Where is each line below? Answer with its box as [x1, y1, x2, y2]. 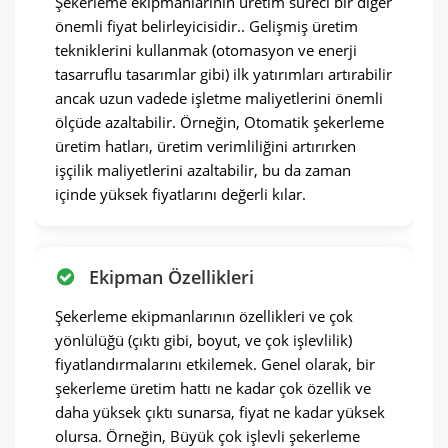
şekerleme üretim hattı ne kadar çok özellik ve [55, 378, 371, 398]
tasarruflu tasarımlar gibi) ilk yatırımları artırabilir [55, 64, 392, 84]
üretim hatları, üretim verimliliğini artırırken [55, 136, 356, 156]
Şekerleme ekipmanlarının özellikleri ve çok [55, 306, 353, 326]
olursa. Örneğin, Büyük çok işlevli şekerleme [55, 426, 360, 446]
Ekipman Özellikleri [89, 265, 254, 289]
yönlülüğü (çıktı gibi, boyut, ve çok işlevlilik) [55, 330, 352, 350]
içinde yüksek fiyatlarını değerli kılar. [55, 184, 306, 204]
